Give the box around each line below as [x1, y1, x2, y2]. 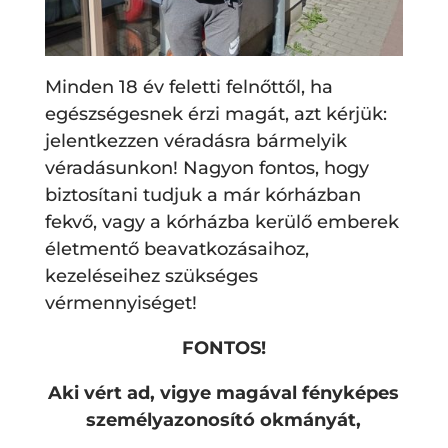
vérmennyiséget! [44, 292, 197, 315]
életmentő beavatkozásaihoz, [44, 238, 309, 261]
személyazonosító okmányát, [86, 409, 362, 432]
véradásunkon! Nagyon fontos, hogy [44, 157, 369, 180]
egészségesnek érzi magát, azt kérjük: [44, 103, 387, 126]
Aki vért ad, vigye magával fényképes [48, 382, 400, 405]
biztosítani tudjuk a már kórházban [44, 184, 361, 207]
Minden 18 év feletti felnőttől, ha [44, 76, 333, 99]
